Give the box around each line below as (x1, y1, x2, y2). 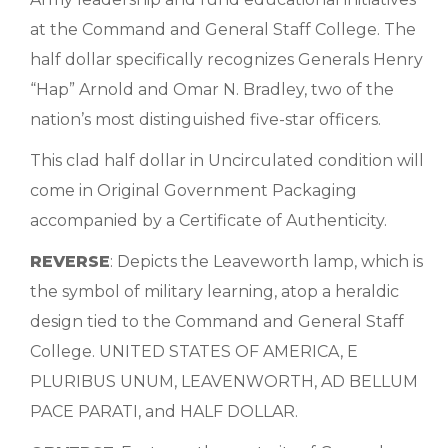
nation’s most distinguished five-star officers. (30, 110, 381, 129)
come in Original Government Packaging (30, 181, 357, 200)
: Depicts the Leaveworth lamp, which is (110, 252, 423, 271)
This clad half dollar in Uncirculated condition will (30, 151, 424, 170)
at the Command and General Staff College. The (30, 20, 416, 39)
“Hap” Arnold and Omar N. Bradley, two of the (30, 80, 394, 99)
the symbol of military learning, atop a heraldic (30, 282, 399, 301)
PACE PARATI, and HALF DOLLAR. (30, 402, 298, 421)
